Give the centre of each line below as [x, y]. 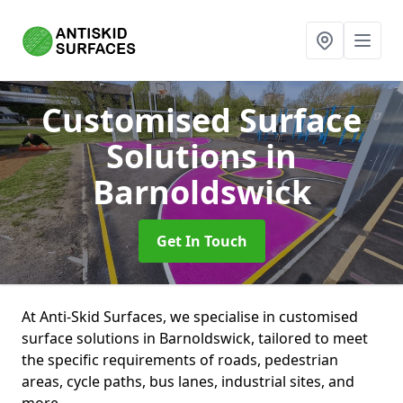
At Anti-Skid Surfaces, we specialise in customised [190, 317]
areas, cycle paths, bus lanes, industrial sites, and [188, 381]
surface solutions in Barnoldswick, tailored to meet [195, 338]
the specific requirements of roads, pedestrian [180, 360]
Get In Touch [201, 241]
